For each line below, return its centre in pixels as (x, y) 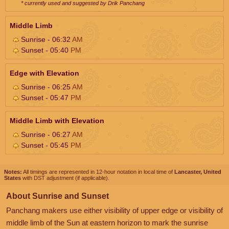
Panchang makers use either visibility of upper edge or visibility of (114, 210)
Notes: (13, 171)
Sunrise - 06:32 (45, 39)
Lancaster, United (198, 171)
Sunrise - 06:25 (45, 87)
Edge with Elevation (44, 73)
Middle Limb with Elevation (57, 120)
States (13, 178)
